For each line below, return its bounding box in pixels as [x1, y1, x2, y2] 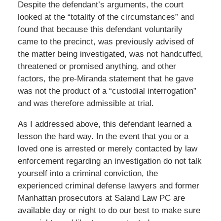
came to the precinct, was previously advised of [17, 37, 194, 46]
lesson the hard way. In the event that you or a [17, 131, 188, 141]
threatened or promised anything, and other [17, 61, 176, 71]
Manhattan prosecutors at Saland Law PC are [17, 193, 185, 203]
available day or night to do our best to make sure [17, 205, 200, 215]
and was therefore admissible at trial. [17, 98, 154, 108]
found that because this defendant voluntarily [17, 24, 183, 34]
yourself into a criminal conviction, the [17, 168, 158, 178]
